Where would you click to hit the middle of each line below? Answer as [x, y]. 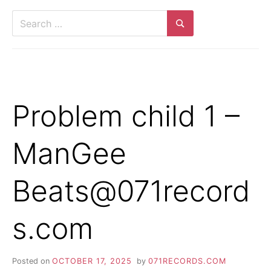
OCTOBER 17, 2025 [92, 261]
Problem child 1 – [126, 116]
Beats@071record [131, 191]
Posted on [32, 261]
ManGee [69, 153]
